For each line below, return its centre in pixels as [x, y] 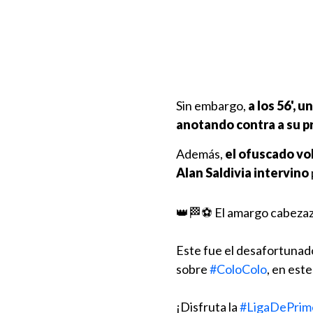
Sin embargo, [212, 105]
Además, [201, 154]
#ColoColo [238, 269]
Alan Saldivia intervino [242, 173]
